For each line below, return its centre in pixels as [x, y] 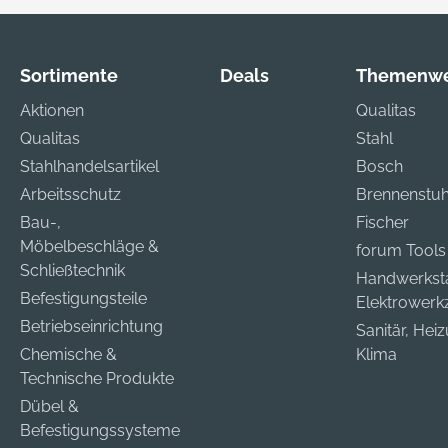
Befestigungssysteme [100, 430]
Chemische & [68, 354]
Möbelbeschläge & [89, 246]
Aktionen [52, 110]
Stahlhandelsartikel [89, 166]
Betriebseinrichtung [91, 326]
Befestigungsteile [83, 298]
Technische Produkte [97, 378]
